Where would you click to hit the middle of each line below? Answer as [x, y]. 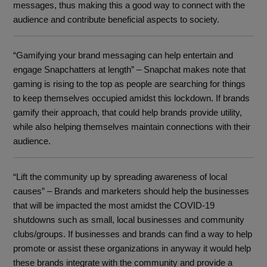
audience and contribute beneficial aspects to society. [117, 19]
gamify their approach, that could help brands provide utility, [128, 112]
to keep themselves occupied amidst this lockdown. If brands [132, 98]
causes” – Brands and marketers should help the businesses [131, 191]
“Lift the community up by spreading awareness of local [120, 176]
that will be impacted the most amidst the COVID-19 [114, 205]
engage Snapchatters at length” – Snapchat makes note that [130, 69]
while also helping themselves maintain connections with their [132, 126]
